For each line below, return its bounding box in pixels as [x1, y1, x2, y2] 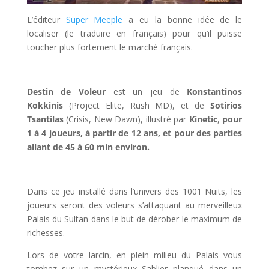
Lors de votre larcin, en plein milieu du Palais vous [26, 249, 243, 261]
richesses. [26, 227, 65, 238]
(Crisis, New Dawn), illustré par [63, 113, 189, 125]
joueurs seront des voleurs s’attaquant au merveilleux [26, 199, 243, 211]
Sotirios [210, 100, 243, 111]
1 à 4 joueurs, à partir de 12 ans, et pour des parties [26, 127, 243, 139]
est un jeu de [106, 86, 187, 97]
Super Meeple [65, 14, 123, 25]
